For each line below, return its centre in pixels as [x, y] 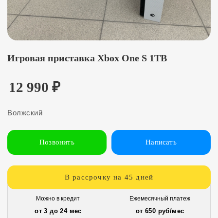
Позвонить [57, 142]
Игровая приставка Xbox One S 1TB [87, 58]
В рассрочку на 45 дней [109, 177]
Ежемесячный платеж [160, 198]
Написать [161, 142]
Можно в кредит [58, 198]
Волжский [25, 112]
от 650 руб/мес [160, 211]
